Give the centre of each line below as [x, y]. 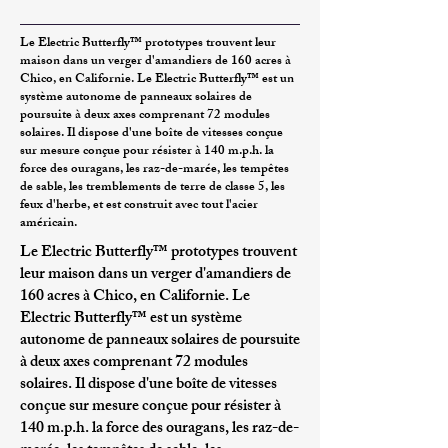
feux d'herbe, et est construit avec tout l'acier [139, 206]
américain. [48, 224]
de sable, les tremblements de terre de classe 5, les [152, 188]
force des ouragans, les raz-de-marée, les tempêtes [154, 170]
